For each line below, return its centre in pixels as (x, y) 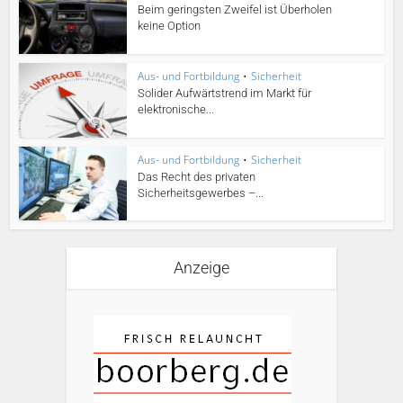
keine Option (170, 26)
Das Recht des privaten (197, 176)
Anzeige (201, 268)
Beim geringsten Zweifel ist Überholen (235, 10)
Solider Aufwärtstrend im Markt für (225, 93)
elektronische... (176, 109)
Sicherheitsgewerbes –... (201, 193)
